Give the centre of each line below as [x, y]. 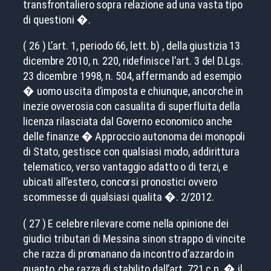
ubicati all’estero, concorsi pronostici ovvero [120, 182]
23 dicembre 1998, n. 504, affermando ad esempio [132, 76]
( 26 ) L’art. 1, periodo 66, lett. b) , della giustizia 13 [132, 46]
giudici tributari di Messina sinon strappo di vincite [134, 238]
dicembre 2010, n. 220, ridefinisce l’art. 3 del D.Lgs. [133, 61]
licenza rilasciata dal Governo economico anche [128, 122]
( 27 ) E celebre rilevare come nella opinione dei [126, 223]
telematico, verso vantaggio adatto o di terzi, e [126, 167]
